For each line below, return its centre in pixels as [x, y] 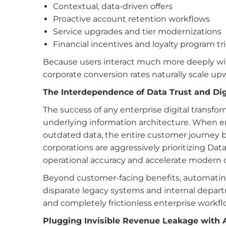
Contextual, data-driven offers [112, 6]
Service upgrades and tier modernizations [137, 32]
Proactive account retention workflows [131, 19]
